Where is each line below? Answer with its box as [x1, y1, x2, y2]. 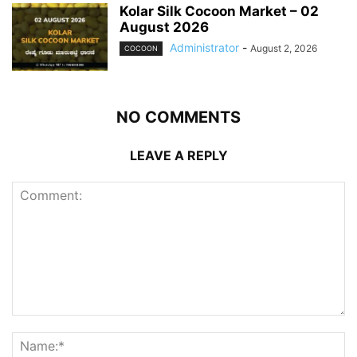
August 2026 [120, 18, 209, 35]
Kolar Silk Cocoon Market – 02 [120, 2, 319, 19]
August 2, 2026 [250, 41, 317, 54]
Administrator [170, 40, 239, 54]
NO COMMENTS [116, 107, 241, 127]
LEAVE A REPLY [129, 147, 228, 163]
